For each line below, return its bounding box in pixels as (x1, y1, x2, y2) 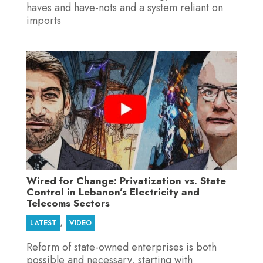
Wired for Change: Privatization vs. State (26, 173, 226, 188)
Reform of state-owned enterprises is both (26, 239, 217, 255)
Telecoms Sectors (26, 195, 110, 210)
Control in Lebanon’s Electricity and (26, 184, 200, 199)
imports (26, 12, 61, 28)
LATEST (29, 217, 56, 228)
